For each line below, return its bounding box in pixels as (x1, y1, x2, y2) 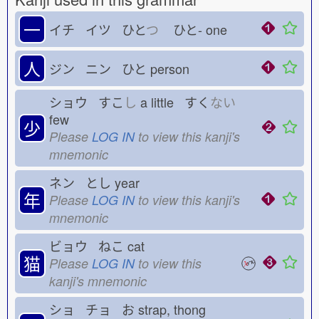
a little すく (137, 93, 210, 111)
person (147, 59, 200, 78)
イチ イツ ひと (49, 20, 146, 38)
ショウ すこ (49, 93, 124, 111)
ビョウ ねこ (49, 236, 124, 255)
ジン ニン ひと (49, 59, 147, 78)
